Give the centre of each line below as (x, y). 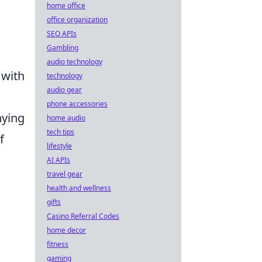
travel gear (65, 174)
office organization (77, 20)
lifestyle (59, 146)
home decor (66, 230)
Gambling (63, 48)
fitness (58, 244)
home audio (66, 118)
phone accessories (77, 104)
